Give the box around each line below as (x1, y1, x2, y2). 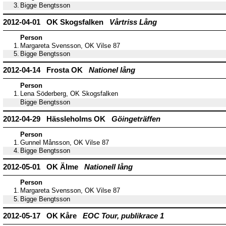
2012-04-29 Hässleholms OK (3, 115, 111, 124)
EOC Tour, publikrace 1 (83, 211, 164, 220)
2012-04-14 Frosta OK (3, 66, 89, 75)
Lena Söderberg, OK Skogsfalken (20, 90, 118, 98)
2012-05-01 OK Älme (3, 162, 84, 172)
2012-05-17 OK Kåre (3, 211, 83, 220)
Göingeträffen (111, 115, 160, 124)
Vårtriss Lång (109, 18, 157, 27)
